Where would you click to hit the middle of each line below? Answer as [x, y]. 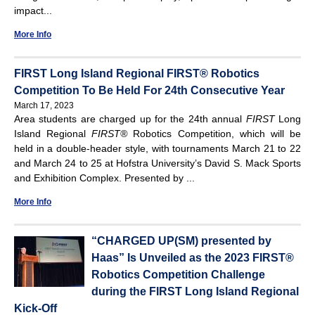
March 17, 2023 [44, 105]
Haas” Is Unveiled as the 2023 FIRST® [193, 257]
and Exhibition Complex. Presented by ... [104, 178]
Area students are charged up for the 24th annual [130, 118]
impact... [33, 10]
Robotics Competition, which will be [214, 133]
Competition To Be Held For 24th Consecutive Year [149, 90]
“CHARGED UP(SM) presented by [181, 240]
